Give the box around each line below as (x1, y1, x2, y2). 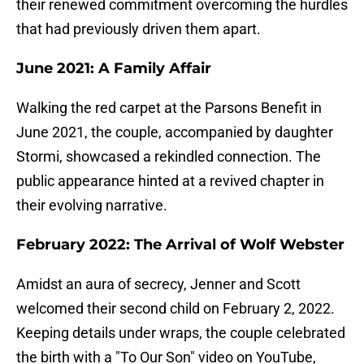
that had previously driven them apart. (16, 20, 261, 38)
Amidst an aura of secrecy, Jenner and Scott (16, 275, 301, 293)
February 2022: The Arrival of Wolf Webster (16, 236, 344, 254)
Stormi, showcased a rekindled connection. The (16, 148, 321, 166)
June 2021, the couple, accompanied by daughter (16, 123, 333, 141)
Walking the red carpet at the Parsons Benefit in (16, 99, 322, 117)
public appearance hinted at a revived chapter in (16, 172, 324, 190)
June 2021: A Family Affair (16, 59, 211, 78)
